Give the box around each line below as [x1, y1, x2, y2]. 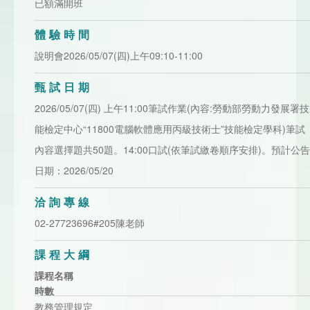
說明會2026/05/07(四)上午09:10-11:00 [35, 48, 203, 62]
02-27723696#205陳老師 [35, 216, 145, 230]
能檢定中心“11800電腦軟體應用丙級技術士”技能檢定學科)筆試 [35, 122, 305, 136]
